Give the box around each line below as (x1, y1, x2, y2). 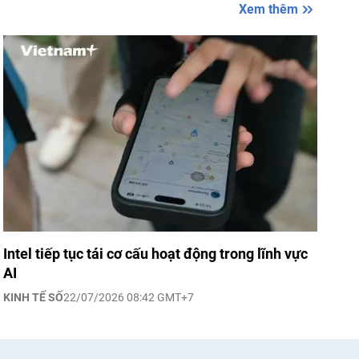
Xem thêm (239, 2, 298, 17)
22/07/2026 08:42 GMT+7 (63, 291, 194, 304)
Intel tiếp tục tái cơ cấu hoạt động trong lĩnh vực (3, 245, 308, 262)
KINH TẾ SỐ (3, 291, 63, 304)
